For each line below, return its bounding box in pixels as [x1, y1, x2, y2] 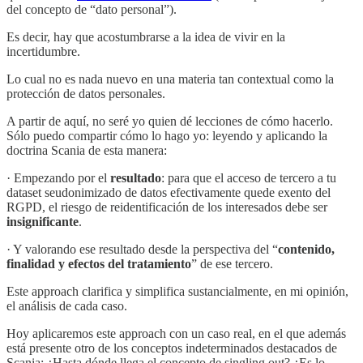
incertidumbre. [6, 44, 80, 58]
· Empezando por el [6, 170, 110, 185]
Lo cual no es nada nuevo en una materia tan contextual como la [6, 71, 334, 86]
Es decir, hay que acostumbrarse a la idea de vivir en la [6, 29, 285, 44]
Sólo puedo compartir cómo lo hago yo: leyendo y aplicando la [6, 128, 327, 143]
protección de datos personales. [6, 86, 165, 100]
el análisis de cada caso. [6, 298, 127, 313]
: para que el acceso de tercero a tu [161, 170, 336, 185]
